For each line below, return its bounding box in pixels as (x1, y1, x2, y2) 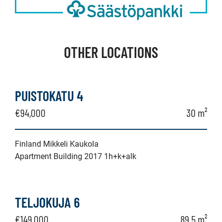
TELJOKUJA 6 (15, 194, 80, 211)
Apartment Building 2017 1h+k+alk (15, 152, 136, 161)
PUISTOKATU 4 (15, 87, 83, 104)
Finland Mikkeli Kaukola (15, 139, 99, 149)
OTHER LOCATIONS (64, 43, 158, 61)
